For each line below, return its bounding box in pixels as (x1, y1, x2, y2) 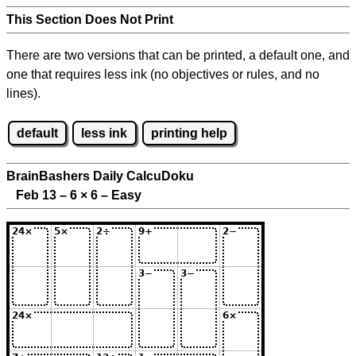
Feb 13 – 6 (6, 188, 80, 203)
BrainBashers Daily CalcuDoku (6, 169, 194, 184)
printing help (150, 126, 227, 140)
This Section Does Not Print (6, 13, 173, 26)
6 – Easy (87, 188, 141, 203)
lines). (6, 87, 41, 100)
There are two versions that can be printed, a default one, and (6, 48, 350, 62)
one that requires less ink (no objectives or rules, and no (6, 68, 319, 81)
